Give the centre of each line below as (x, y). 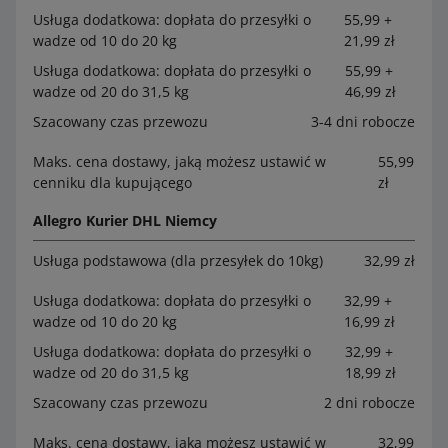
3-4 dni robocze (363, 121)
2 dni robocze (369, 402)
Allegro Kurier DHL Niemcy (125, 220)
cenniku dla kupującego (112, 182)
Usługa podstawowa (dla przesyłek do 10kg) (178, 260)
